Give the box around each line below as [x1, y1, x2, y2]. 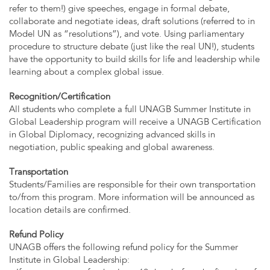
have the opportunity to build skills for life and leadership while [9, 55, 260, 65]
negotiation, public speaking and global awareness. [9, 143, 215, 153]
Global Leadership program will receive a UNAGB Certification [9, 118, 261, 128]
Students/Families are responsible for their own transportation [9, 181, 256, 190]
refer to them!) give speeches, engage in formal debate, [9, 5, 230, 14]
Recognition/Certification [9, 93, 110, 102]
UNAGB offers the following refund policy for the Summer [9, 243, 238, 253]
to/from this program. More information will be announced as [9, 193, 254, 203]
